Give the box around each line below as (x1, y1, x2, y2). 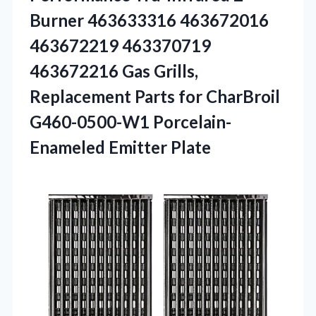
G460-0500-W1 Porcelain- (30, 111, 231, 133)
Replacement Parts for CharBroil (30, 86, 280, 107)
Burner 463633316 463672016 (30, 10, 269, 31)
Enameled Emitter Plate (30, 137, 211, 158)
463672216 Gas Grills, (30, 61, 198, 82)
